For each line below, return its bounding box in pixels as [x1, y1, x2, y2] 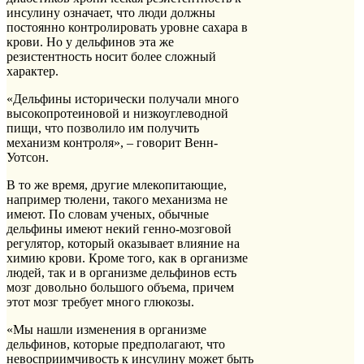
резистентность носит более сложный [6, 49, 216, 63]
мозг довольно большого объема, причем [6, 279, 234, 294]
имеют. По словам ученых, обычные [6, 206, 209, 221]
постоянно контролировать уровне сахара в [6, 19, 248, 34]
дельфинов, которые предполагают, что [6, 336, 225, 351]
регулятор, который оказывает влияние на [6, 236, 240, 250]
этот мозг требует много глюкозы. [6, 294, 194, 309]
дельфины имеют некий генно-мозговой [6, 221, 232, 236]
